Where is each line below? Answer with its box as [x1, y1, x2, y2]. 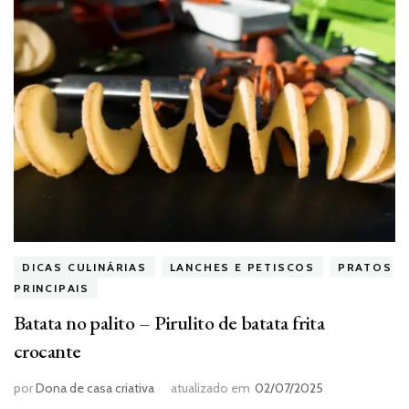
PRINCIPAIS [14, 280, 90, 295]
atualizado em [171, 379, 250, 396]
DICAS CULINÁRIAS [22, 259, 147, 274]
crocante [14, 337, 81, 364]
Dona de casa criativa [36, 379, 154, 396]
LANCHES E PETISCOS [169, 259, 316, 274]
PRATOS [337, 259, 393, 274]
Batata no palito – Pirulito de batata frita [14, 309, 325, 336]
